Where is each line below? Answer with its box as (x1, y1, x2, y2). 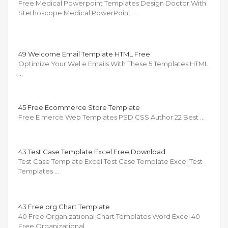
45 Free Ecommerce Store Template (18, 103, 140, 111)
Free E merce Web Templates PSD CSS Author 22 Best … (18, 112, 205, 121)
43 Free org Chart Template (18, 202, 110, 211)
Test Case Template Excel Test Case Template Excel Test (18, 157, 203, 165)
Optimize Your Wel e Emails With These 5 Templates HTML (18, 59, 208, 68)
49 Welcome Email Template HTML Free (18, 49, 150, 58)
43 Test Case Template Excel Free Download (18, 147, 165, 156)
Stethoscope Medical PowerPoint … (18, 8, 137, 17)
